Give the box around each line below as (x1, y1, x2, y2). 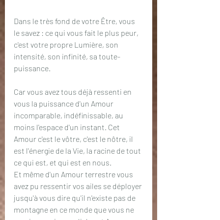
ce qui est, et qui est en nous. (14, 158, 111, 167)
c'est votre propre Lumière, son (14, 40, 120, 49)
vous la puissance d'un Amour (14, 99, 115, 108)
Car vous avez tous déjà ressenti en (14, 87, 133, 96)
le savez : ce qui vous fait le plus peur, (14, 28, 140, 37)
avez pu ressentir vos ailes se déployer (14, 181, 143, 191)
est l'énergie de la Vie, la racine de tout (14, 146, 142, 155)
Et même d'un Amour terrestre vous (14, 169, 135, 179)
